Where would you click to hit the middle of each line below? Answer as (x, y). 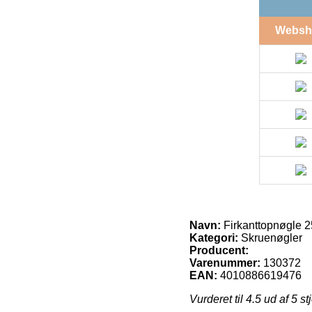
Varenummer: (225, 263)
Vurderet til (218, 299)
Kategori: (214, 237)
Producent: (219, 250)
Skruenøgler (270, 237)
